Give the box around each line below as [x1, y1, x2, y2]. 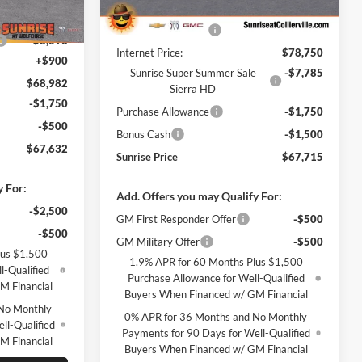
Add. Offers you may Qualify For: [116, 188, 283, 203]
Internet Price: [116, 45, 183, 59]
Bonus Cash [116, 127, 171, 141]
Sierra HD [170, 82, 217, 95]
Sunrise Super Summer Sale [129, 65, 256, 79]
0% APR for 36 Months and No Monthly [124, 309, 308, 323]
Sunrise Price [116, 149, 179, 163]
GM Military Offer [116, 234, 200, 248]
